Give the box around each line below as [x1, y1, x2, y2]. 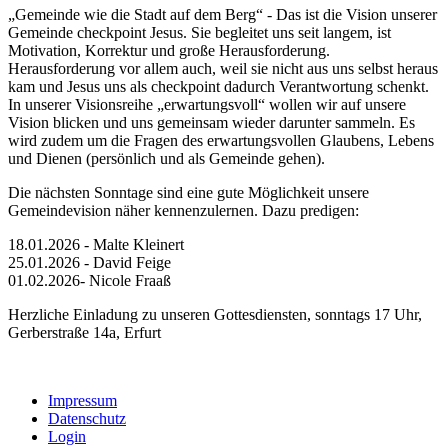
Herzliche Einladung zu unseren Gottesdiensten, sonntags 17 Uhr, [8, 305, 422, 323]
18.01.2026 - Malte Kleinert [8, 235, 184, 253]
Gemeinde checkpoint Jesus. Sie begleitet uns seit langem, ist [8, 23, 391, 41]
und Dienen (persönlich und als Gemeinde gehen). [8, 149, 329, 167]
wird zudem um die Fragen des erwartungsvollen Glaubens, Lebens [8, 131, 434, 149]
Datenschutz [48, 409, 126, 427]
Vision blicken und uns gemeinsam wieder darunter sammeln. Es [8, 113, 415, 131]
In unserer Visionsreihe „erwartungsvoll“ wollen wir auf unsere [8, 95, 406, 113]
